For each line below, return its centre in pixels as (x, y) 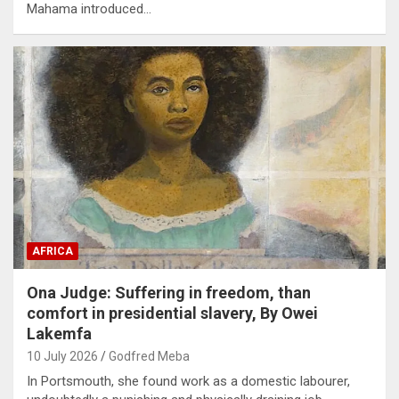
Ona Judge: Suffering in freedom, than (169, 293)
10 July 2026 (62, 357)
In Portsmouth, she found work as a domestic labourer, (188, 382)
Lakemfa (59, 334)
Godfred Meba (149, 357)
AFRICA (53, 252)
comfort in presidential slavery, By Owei (172, 313)
